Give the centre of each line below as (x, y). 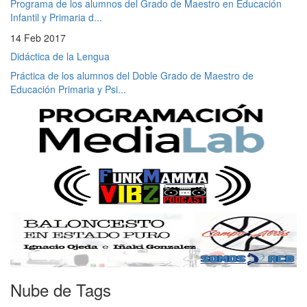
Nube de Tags (61, 289)
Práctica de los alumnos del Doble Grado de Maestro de (132, 75)
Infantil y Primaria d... (56, 17)
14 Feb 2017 (38, 37)
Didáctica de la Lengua (60, 56)
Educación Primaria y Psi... (68, 89)
